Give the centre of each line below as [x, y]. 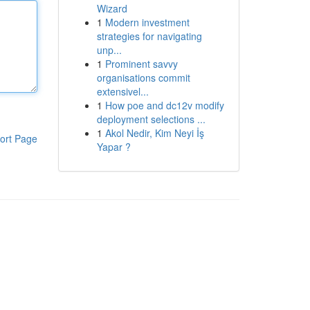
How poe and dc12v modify [164, 105]
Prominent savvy [141, 64]
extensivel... [122, 91]
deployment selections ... [151, 119]
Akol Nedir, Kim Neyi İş [154, 133]
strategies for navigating [149, 36]
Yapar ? [113, 147]
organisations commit [143, 77]
